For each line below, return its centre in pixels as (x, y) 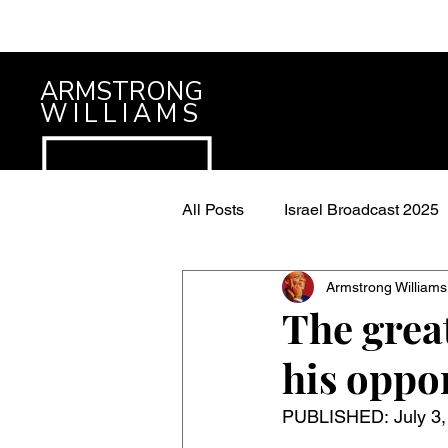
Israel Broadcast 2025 (361, 209)
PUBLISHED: (338, 416)
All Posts (213, 209)
